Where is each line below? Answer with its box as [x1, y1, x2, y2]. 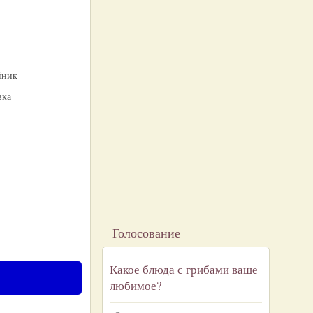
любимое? [110, 277, 162, 293]
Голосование [112, 224, 180, 241]
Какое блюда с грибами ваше [110, 261, 258, 277]
